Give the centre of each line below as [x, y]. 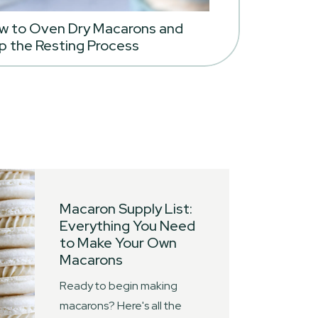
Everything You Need [127, 226]
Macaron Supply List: [126, 209]
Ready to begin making [119, 286]
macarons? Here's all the [121, 306]
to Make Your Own [118, 243]
